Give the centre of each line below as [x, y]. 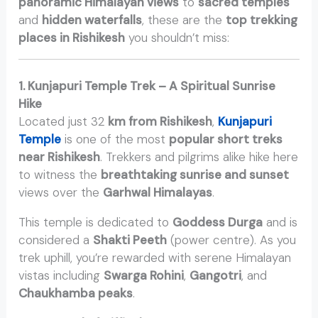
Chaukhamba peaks [76, 294]
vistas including [61, 276]
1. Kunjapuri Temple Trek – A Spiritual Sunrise [147, 86]
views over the [61, 193]
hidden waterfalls [92, 20]
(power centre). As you [232, 240]
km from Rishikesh [159, 122]
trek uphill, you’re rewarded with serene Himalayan [155, 258]
